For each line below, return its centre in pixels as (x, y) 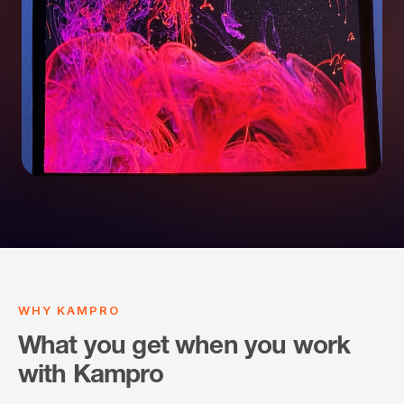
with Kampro (91, 377)
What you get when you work (184, 349)
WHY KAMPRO (69, 311)
